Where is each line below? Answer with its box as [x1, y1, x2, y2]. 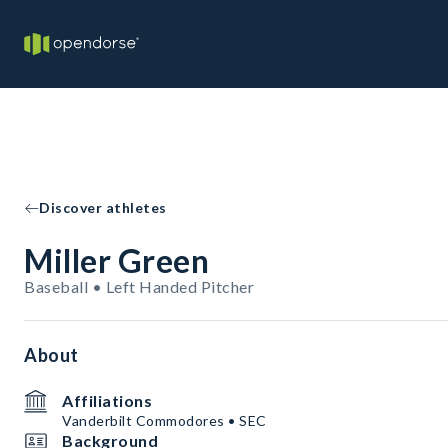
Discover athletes [39, 199, 167, 216]
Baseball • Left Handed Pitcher [24, 277, 254, 296]
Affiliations [62, 391, 152, 410]
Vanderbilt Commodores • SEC [62, 412, 267, 429]
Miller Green [24, 241, 209, 280]
